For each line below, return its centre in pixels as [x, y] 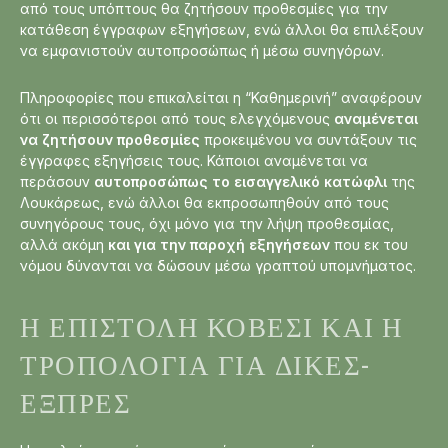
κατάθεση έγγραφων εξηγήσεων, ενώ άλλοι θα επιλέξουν [222, 29]
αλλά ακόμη [64, 244]
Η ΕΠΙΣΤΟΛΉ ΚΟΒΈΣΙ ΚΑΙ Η [212, 325]
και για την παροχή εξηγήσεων [219, 244]
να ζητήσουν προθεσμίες [110, 139]
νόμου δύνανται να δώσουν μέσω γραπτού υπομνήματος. [218, 265]
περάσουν [57, 181]
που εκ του [369, 244]
